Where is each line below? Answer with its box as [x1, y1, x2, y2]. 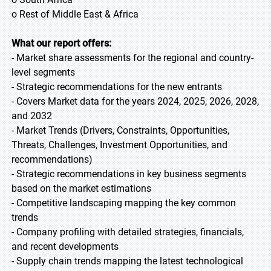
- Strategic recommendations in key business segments [11, 168, 246, 180]
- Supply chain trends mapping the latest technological [11, 255, 243, 267]
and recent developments [11, 241, 119, 252]
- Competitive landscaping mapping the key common [11, 197, 236, 209]
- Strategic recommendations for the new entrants [11, 81, 222, 93]
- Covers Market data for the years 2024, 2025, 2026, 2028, [11, 96, 259, 107]
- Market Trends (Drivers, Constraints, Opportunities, [11, 125, 229, 136]
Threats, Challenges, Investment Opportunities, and [11, 139, 227, 151]
